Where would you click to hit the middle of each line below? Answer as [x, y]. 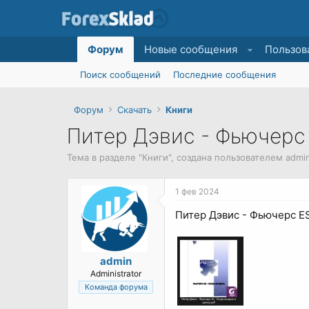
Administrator [116, 273]
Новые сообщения [191, 49]
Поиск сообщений [120, 74]
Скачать [134, 110]
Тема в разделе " [104, 157]
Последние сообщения [225, 74]
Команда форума [116, 287]
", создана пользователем [227, 157]
